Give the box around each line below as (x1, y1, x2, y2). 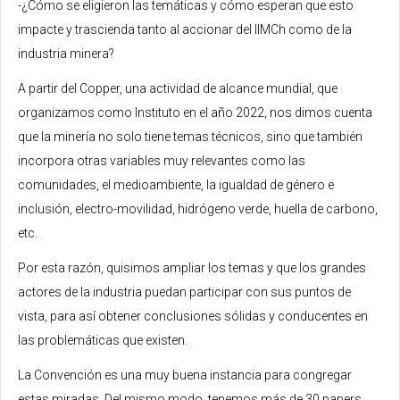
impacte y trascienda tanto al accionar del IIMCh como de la (18, 21, 352, 37)
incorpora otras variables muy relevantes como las (18, 153, 305, 168)
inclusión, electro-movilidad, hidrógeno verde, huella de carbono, (18, 201, 378, 216)
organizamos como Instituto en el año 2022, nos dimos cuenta (18, 104, 372, 120)
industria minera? (18, 46, 114, 61)
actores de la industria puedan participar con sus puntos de (18, 284, 351, 299)
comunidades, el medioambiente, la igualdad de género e (18, 177, 334, 192)
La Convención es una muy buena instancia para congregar (18, 367, 352, 382)
